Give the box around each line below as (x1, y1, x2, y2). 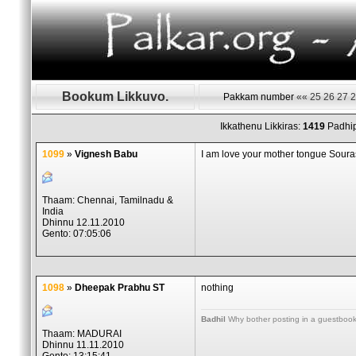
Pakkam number (223, 91, 296, 103)
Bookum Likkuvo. (62, 90, 168, 103)
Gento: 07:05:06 (42, 228, 111, 239)
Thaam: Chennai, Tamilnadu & (42, 195, 173, 206)
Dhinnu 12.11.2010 (42, 217, 125, 228)
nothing (201, 282, 234, 293)
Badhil (201, 315, 226, 323)
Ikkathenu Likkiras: (220, 121, 303, 132)
